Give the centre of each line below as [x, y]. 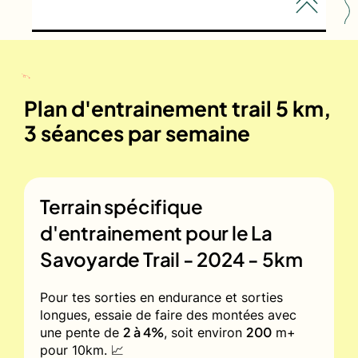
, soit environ [205, 332]
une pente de [82, 332]
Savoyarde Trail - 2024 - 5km [171, 259]
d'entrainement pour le [146, 232]
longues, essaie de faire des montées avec [168, 314]
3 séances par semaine [137, 133]
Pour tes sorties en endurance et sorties [161, 297]
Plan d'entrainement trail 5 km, [177, 108]
